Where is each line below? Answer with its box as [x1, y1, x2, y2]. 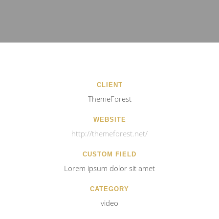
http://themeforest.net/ [71, 129, 148, 138]
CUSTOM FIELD [83, 151, 136, 158]
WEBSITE [93, 116, 126, 123]
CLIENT [96, 81, 123, 88]
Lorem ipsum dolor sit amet [64, 163, 155, 173]
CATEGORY [90, 185, 129, 193]
